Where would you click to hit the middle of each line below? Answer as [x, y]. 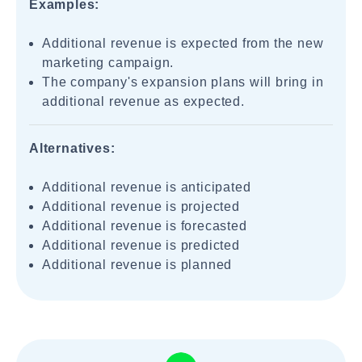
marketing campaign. [108, 63]
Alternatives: [72, 148]
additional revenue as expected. [143, 101]
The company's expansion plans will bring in [183, 82]
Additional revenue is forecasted [145, 226]
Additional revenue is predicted [141, 245]
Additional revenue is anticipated [147, 187]
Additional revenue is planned [137, 265]
